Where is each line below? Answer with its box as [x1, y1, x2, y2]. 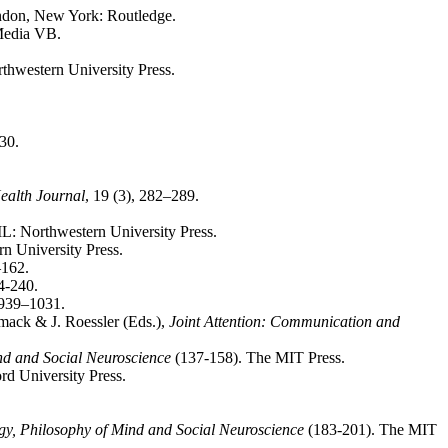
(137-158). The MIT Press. [171, 349, 345, 366]
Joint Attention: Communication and [169, 313, 400, 330]
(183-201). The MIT [304, 421, 437, 438]
